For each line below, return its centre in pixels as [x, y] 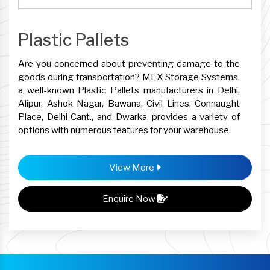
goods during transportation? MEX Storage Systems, [129, 77]
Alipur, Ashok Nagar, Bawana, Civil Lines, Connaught [129, 103]
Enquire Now [130, 199]
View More [133, 167]
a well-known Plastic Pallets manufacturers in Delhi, [129, 90]
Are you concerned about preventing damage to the [129, 64]
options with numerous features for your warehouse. [124, 130]
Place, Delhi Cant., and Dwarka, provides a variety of [129, 117]
